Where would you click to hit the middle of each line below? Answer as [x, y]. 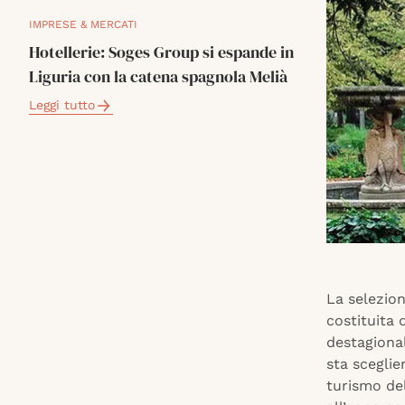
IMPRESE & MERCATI [83, 24]
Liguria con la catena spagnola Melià [158, 76]
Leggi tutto [62, 105]
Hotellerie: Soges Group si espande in [161, 52]
